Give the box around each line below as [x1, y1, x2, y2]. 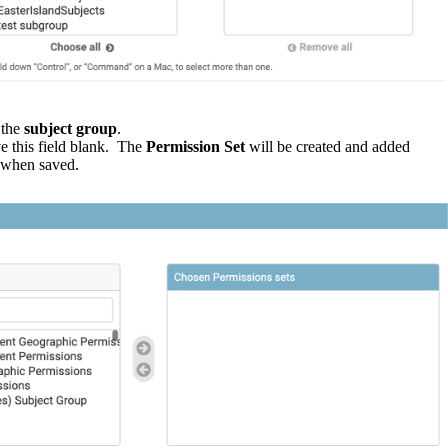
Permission [146, 137, 220, 155]
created [296, 137, 341, 155]
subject [24, 119, 72, 137]
